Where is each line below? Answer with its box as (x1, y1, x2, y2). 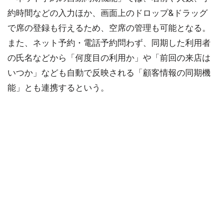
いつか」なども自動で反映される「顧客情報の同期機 (7, 68, 211, 78)
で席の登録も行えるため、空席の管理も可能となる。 (7, 23, 211, 33)
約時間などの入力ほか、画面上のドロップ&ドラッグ (7, 8, 208, 18)
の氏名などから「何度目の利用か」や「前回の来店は (7, 53, 211, 63)
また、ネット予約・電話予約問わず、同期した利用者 (7, 38, 211, 48)
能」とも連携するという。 (7, 83, 109, 93)
